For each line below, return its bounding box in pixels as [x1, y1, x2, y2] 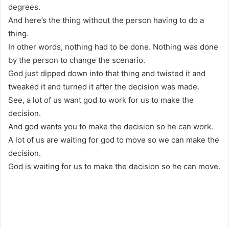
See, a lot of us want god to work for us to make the [8, 95, 194, 105]
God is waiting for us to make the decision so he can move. [8, 161, 220, 171]
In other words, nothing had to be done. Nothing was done [8, 41, 218, 52]
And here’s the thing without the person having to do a [8, 15, 204, 25]
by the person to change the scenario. [8, 55, 145, 65]
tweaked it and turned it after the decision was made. [8, 81, 199, 91]
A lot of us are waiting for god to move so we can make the [8, 134, 219, 145]
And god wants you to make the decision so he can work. [8, 121, 213, 131]
